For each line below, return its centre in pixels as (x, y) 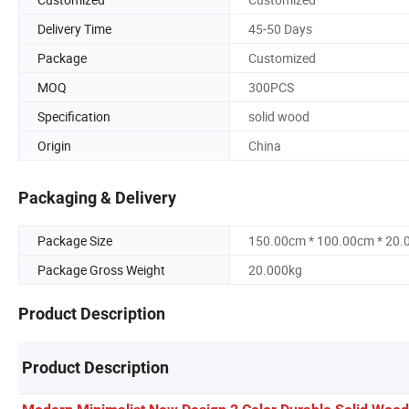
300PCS (271, 87)
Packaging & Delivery (97, 198)
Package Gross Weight (101, 270)
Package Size (75, 241)
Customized (282, 58)
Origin (54, 145)
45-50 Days (280, 28)
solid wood (279, 116)
